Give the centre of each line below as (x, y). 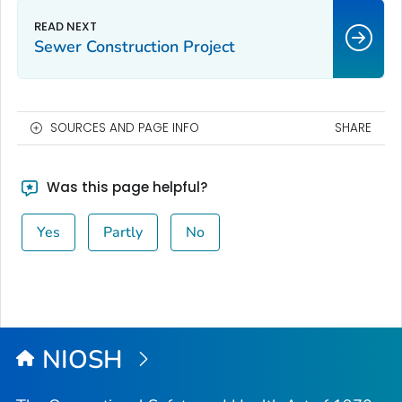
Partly (122, 232)
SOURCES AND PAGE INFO (125, 127)
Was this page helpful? (125, 187)
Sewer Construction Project (135, 46)
